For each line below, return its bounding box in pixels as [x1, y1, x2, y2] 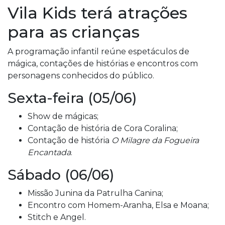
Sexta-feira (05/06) [8, 89, 137, 106]
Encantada [28, 148, 71, 157]
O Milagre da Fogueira [111, 136, 199, 145]
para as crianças [8, 22, 140, 42]
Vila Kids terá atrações [8, 3, 187, 23]
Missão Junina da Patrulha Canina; [28, 188, 163, 198]
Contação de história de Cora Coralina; [28, 124, 178, 133]
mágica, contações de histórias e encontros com [8, 59, 198, 68]
